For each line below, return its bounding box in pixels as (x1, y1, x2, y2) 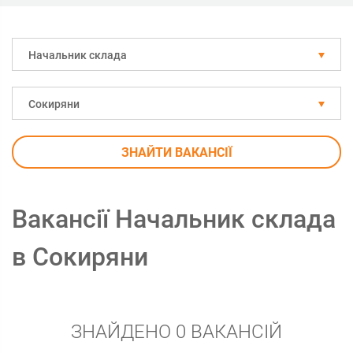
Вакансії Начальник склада (12, 204, 336, 234)
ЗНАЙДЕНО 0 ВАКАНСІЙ (71, 321, 282, 343)
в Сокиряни (12, 242, 148, 272)
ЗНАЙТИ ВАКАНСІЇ (121, 145, 232, 160)
